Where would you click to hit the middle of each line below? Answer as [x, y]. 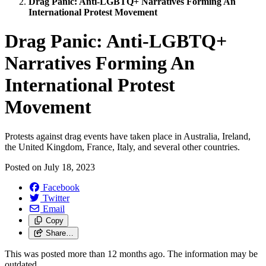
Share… [59, 233]
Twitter [56, 198]
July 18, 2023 [69, 167]
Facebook [61, 187]
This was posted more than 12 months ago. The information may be [131, 254]
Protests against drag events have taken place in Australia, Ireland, [128, 136]
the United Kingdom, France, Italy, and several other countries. [122, 147]
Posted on [24, 167]
